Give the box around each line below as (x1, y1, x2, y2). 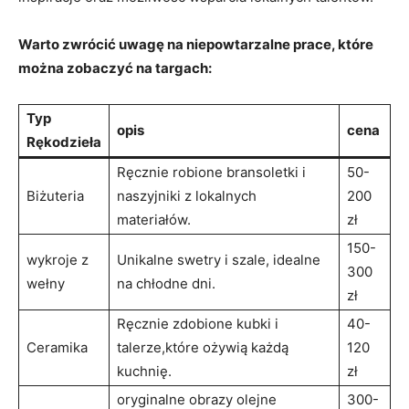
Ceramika (26, 338, 88, 356)
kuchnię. (117, 362, 172, 380)
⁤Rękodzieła (26, 132, 101, 151)
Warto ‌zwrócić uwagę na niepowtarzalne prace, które (18, 35, 373, 53)
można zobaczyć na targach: (18, 58, 212, 77)
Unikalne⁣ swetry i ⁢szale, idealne (117, 250, 320, 268)
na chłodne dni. (117, 274, 215, 292)
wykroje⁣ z (26, 250, 89, 268)
